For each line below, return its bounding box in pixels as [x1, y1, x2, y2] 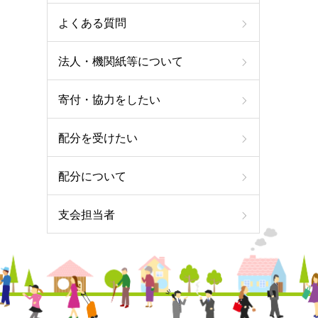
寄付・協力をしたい [58, 91, 160, 107]
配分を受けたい [58, 129, 138, 146]
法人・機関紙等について [58, 53, 183, 69]
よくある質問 [58, 14, 126, 31]
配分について [58, 168, 126, 184]
